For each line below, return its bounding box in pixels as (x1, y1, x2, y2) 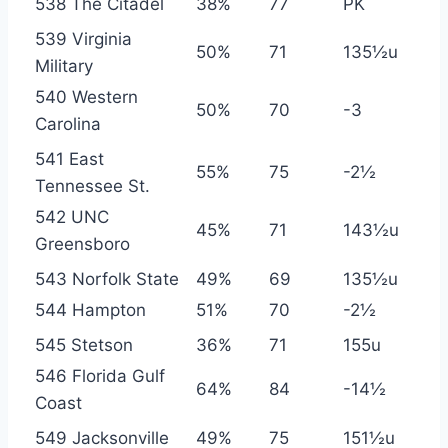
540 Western (35, 86, 138, 107)
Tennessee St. (35, 175, 150, 196)
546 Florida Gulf (35, 365, 165, 386)
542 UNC (35, 206, 109, 227)
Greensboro (35, 233, 130, 254)
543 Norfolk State (35, 268, 179, 289)
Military (35, 55, 93, 76)
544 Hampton (35, 299, 146, 320)
